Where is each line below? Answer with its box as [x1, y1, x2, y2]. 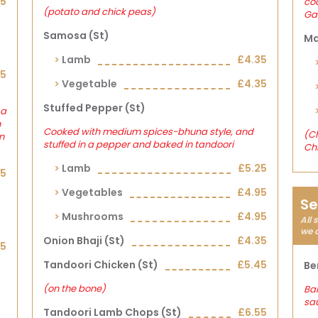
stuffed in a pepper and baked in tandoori [43, 138, 234, 151]
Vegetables [62, 185, 124, 199]
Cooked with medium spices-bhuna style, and [43, 125, 254, 138]
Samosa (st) [43, 28, 110, 43]
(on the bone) [43, 282, 106, 295]
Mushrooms [62, 209, 124, 224]
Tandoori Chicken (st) [43, 258, 159, 272]
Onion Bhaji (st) [43, 234, 126, 248]
